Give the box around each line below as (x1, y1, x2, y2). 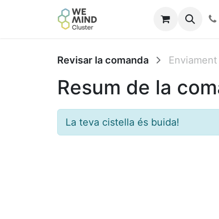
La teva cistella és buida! (66, 116, 179, 128)
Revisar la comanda (57, 54, 149, 66)
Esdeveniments (139, 13, 210, 25)
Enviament (169, 54, 217, 66)
